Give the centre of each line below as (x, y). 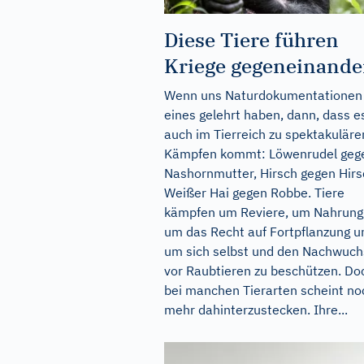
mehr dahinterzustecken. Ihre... (256, 309)
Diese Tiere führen (251, 39)
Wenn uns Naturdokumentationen (263, 95)
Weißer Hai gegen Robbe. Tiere (254, 192)
